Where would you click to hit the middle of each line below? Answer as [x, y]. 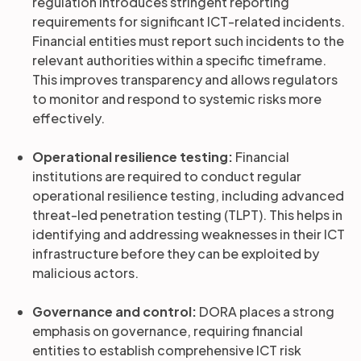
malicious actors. [85, 273]
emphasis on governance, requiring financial [168, 331]
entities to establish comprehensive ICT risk [167, 350]
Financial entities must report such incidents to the [188, 41]
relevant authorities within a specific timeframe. [179, 60]
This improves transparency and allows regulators [185, 79]
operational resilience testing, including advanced [188, 195]
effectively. [68, 118]
